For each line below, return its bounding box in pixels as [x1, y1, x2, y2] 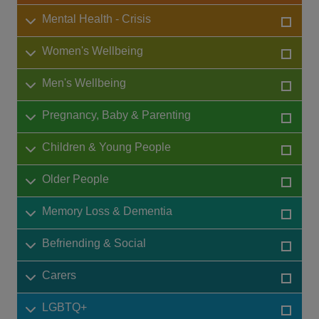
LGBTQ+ [42, 301, 87, 314]
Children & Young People [42, 141, 171, 154]
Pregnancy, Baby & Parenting [42, 109, 191, 122]
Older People [42, 173, 109, 186]
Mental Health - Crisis [42, 13, 151, 26]
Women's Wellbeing [42, 45, 143, 58]
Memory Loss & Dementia [42, 205, 172, 218]
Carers [42, 269, 76, 282]
